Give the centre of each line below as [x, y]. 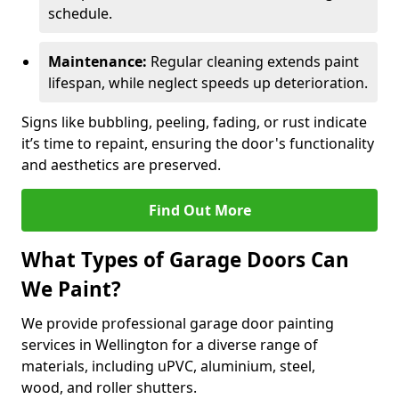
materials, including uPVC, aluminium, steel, [168, 366]
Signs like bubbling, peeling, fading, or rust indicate [194, 122]
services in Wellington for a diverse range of [170, 345]
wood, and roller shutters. [109, 387]
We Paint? [71, 289]
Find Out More [199, 210]
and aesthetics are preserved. [121, 165]
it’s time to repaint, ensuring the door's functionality [198, 143]
